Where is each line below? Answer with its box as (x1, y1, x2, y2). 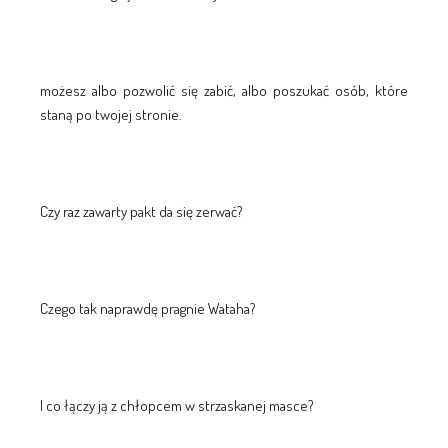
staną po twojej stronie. (39, 104, 182, 124)
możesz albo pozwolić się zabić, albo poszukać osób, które (39, 80, 409, 100)
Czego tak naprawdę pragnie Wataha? (39, 298, 256, 318)
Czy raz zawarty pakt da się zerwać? (39, 201, 243, 221)
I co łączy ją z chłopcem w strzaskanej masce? (39, 395, 314, 415)
